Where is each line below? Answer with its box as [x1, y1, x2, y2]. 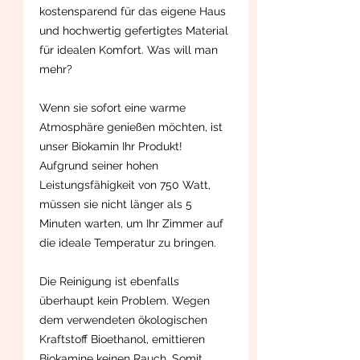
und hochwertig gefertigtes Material [39, 23, 231, 37]
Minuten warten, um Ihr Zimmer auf [39, 216, 223, 230]
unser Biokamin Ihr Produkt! [39, 139, 182, 153]
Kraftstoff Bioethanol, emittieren [39, 332, 205, 346]
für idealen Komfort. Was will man [39, 43, 218, 56]
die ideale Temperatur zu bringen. [39, 235, 216, 249]
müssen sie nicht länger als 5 [39, 197, 192, 211]
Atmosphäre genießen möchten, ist [39, 120, 226, 133]
